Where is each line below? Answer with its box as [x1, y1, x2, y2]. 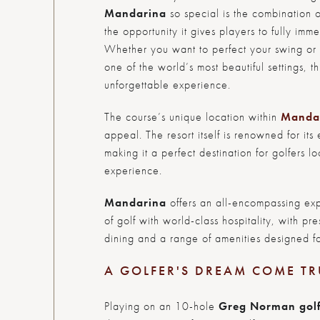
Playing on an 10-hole [104, 298, 219, 314]
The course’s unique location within [104, 109, 281, 124]
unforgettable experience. [104, 76, 231, 92]
